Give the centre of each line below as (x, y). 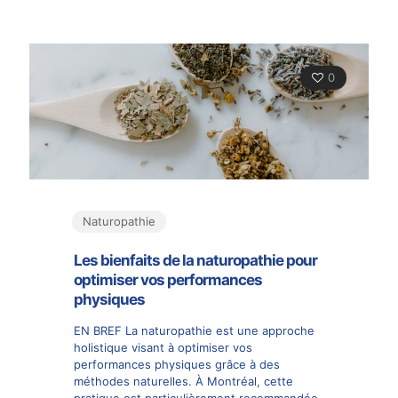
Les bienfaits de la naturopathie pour (195, 260)
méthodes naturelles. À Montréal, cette (183, 381)
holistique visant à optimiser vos (163, 347)
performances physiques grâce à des (177, 364)
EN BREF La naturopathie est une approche (194, 330)
